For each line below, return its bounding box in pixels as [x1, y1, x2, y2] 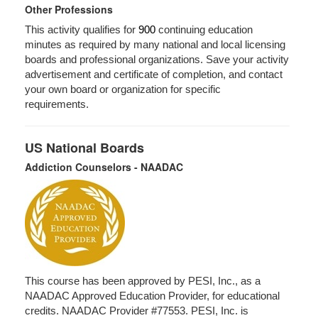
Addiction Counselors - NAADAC [25, 160, 183, 174]
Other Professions [25, 2, 113, 16]
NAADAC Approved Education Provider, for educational [25, 290, 280, 302]
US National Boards [25, 138, 144, 157]
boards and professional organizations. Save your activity [25, 54, 289, 65]
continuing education [155, 24, 253, 35]
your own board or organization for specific [25, 84, 221, 95]
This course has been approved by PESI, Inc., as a [25, 275, 261, 287]
